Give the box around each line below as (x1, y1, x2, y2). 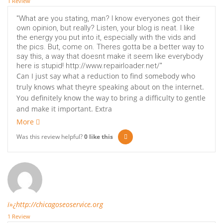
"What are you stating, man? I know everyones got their (16, 14, 200, 23)
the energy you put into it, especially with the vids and (16, 33, 196, 42)
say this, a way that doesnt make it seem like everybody (16, 52, 203, 61)
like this (88, 132, 113, 141)
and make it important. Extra (16, 104, 112, 114)
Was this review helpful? (16, 132, 84, 141)
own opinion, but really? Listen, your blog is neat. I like (16, 23, 195, 33)
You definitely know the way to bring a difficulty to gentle (16, 93, 206, 103)
